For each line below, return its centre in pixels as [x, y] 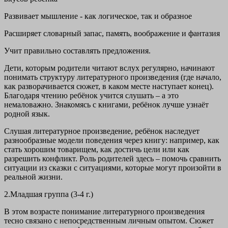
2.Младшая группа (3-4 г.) [49, 194]
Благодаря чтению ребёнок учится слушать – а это [91, 96]
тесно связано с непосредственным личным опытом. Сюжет [109, 221]
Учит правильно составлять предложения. [77, 51]
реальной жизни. [33, 177]
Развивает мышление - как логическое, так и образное [98, 16]
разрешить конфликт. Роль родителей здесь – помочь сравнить [112, 159]
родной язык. [27, 114]
